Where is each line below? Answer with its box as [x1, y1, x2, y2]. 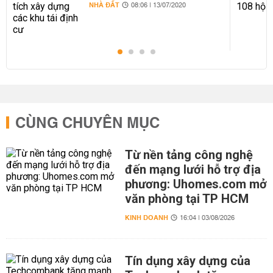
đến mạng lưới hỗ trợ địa [124, 162, 261, 177]
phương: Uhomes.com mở [124, 177, 267, 191]
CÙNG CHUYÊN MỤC [15, 110, 160, 137]
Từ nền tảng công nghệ [124, 147, 253, 162]
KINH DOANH [124, 211, 168, 224]
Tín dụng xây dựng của [124, 253, 250, 268]
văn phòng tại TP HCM [124, 191, 249, 206]
